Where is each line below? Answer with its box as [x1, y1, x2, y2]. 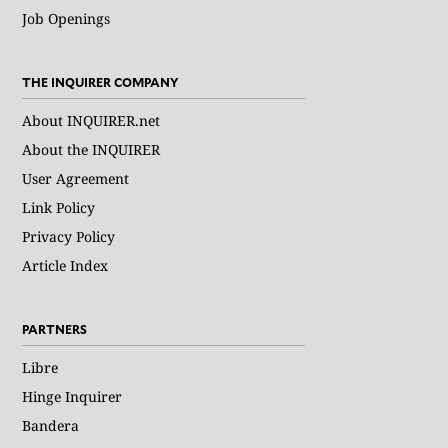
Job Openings [22, 9, 111, 28]
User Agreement [22, 169, 130, 188]
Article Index [22, 256, 109, 275]
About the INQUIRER [22, 140, 161, 159]
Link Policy [22, 198, 96, 217]
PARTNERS [22, 321, 88, 337]
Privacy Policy [22, 227, 116, 246]
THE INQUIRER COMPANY [22, 74, 179, 90]
